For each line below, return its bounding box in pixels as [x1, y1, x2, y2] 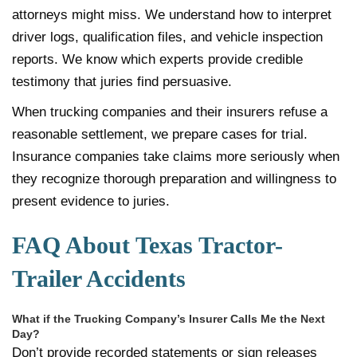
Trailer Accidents [12, 265, 186, 292]
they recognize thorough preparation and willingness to [12, 171, 336, 186]
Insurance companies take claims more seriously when [12, 148, 339, 164]
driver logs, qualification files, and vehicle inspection [12, 29, 323, 45]
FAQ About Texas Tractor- [12, 231, 283, 258]
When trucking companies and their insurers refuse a [12, 104, 328, 120]
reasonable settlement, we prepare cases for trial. [12, 126, 308, 142]
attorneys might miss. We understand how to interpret [12, 6, 331, 22]
